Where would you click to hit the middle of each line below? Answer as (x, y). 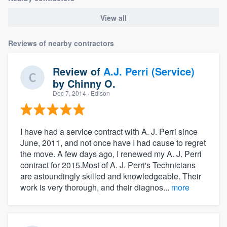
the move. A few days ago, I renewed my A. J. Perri (111, 154)
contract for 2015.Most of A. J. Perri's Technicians (108, 165)
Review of (78, 71)
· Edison (98, 93)
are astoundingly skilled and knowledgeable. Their (111, 176)
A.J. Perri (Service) (149, 71)
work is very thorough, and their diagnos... (96, 187)
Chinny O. (91, 83)
